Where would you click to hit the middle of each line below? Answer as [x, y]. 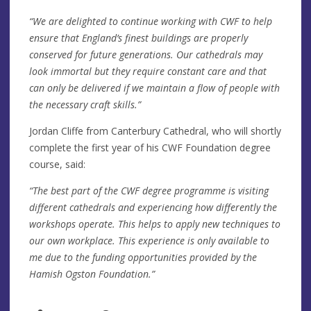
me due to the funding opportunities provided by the [143, 257]
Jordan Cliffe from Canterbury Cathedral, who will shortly [155, 131]
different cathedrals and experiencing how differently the [153, 207]
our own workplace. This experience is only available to [149, 240]
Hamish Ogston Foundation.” [92, 274]
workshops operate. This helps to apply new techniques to [155, 224]
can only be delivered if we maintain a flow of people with [154, 87]
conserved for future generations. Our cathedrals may [146, 54]
